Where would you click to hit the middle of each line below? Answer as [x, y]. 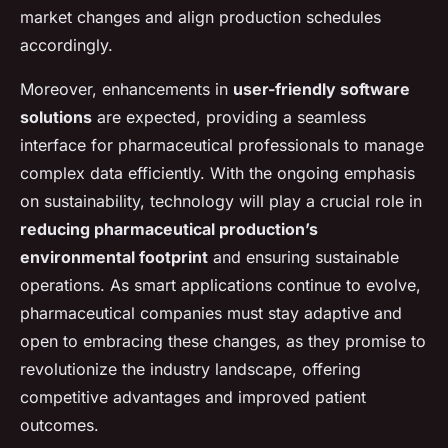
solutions [56, 117]
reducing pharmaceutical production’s [169, 229]
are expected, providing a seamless [229, 117]
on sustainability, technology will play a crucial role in [221, 201]
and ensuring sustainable [303, 257]
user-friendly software [321, 89]
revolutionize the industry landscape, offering [190, 369]
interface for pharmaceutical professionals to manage [222, 145]
